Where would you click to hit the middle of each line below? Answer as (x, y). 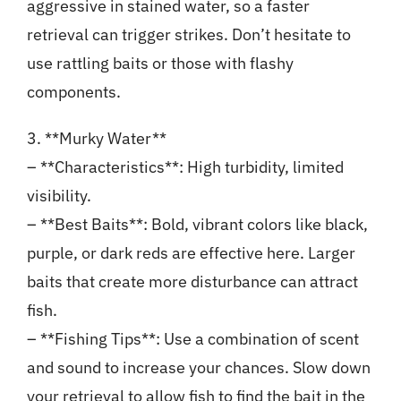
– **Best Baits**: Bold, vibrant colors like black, (197, 225)
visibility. (59, 196)
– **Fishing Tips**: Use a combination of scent (192, 339)
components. (73, 92)
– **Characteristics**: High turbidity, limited (185, 167)
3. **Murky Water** (96, 139)
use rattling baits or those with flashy (160, 64)
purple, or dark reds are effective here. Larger (191, 253)
